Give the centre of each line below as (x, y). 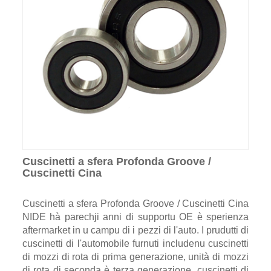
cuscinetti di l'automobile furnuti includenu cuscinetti (135, 243)
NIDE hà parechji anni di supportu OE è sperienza (135, 217)
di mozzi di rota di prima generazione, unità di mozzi (135, 256)
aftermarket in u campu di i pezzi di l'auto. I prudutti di (135, 230)
